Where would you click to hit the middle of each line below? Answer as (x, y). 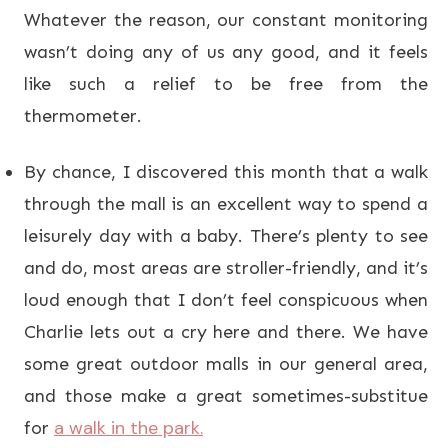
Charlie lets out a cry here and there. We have (226, 332)
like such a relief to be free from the (226, 84)
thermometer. (83, 116)
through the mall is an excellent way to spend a (226, 204)
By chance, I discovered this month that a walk (226, 172)
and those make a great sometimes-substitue (226, 396)
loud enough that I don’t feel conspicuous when (226, 300)
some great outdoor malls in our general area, (226, 364)
